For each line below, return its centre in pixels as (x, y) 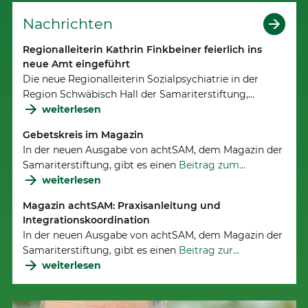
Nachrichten (68, 23)
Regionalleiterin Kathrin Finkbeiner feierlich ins (143, 50)
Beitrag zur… (209, 250)
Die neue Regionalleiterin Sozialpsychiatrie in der (141, 79)
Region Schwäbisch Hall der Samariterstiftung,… (139, 95)
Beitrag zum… (211, 165)
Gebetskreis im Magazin (84, 135)
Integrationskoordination (87, 220)
